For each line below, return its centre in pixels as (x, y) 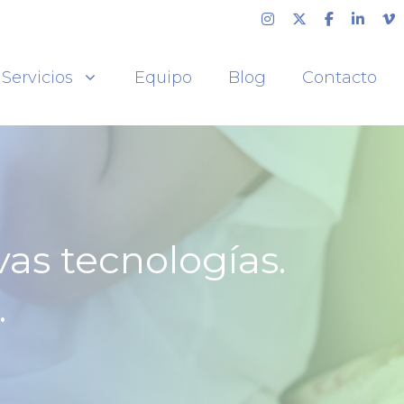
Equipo (163, 78)
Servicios (37, 78)
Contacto (340, 78)
